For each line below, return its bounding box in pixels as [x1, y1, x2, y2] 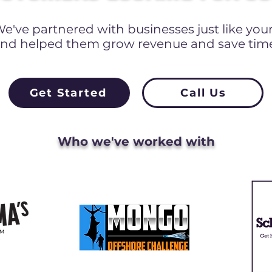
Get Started [29, 86, 107, 100]
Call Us [180, 86, 227, 100]
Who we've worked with [57, 134, 215, 149]
